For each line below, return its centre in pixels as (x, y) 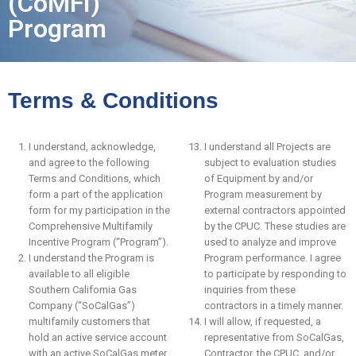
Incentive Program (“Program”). (99, 242)
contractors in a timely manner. (273, 306)
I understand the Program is (91, 258)
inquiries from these (250, 290)
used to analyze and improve (270, 242)
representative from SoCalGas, (274, 337)
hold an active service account (98, 337)
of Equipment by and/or (258, 178)
